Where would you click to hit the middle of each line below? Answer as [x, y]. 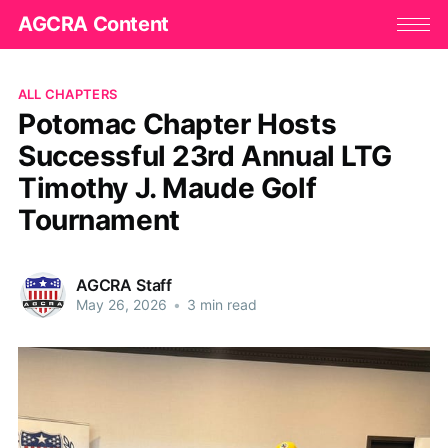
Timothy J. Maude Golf [167, 187]
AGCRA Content [93, 24]
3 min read [219, 305]
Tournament [98, 219]
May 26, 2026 [121, 305]
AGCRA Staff [124, 285]
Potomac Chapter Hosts [177, 123]
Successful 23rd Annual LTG [205, 155]
